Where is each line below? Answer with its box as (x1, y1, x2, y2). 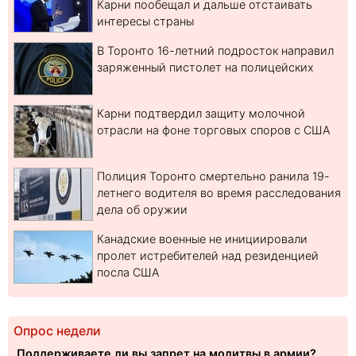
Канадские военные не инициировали (97, 232, 308, 246)
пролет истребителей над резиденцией (97, 249, 319, 263)
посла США (97, 265, 159, 280)
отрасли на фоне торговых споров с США (97, 123, 330, 137)
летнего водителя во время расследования (97, 186, 341, 200)
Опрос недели (14, 323, 101, 339)
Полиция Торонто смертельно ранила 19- (97, 169, 330, 184)
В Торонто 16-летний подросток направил (97, 44, 334, 58)
